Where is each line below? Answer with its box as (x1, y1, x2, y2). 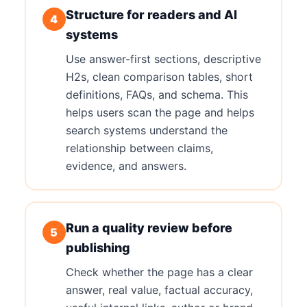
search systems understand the (65, 123, 228, 137)
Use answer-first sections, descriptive (65, 51, 261, 66)
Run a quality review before (65, 220, 232, 235)
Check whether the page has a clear (65, 265, 253, 279)
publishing (65, 240, 130, 255)
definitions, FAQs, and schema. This (65, 87, 248, 101)
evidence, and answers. (65, 158, 186, 173)
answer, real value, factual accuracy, (65, 282, 253, 297)
